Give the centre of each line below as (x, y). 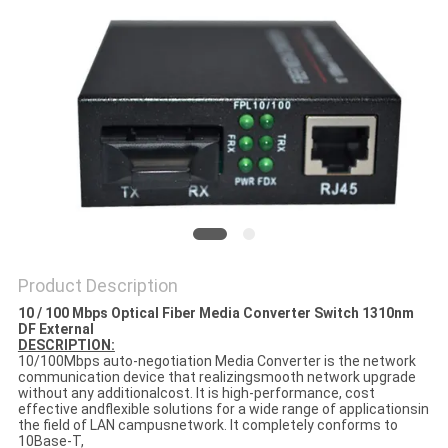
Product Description (97, 286)
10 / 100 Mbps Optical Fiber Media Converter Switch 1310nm (215, 313)
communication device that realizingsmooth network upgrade (216, 377)
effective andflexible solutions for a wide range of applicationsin (223, 409)
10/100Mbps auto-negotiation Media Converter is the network (216, 361)
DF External (55, 329)
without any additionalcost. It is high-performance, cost (196, 393)
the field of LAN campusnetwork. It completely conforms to (207, 425)
